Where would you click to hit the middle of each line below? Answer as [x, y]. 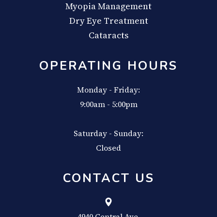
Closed [108, 148]
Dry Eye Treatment [108, 21]
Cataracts [108, 35]
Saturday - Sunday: [108, 133]
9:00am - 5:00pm [108, 104]
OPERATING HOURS [108, 66]
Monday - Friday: [108, 90]
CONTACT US [108, 178]
